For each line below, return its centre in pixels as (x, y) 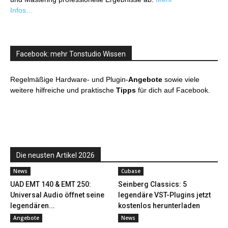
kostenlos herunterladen (159, 206)
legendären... (33, 206)
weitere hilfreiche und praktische (63, 90)
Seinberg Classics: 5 (152, 184)
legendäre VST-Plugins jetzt (164, 195)
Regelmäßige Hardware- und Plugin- (69, 79)
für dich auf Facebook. (173, 90)
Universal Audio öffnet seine (57, 195)
